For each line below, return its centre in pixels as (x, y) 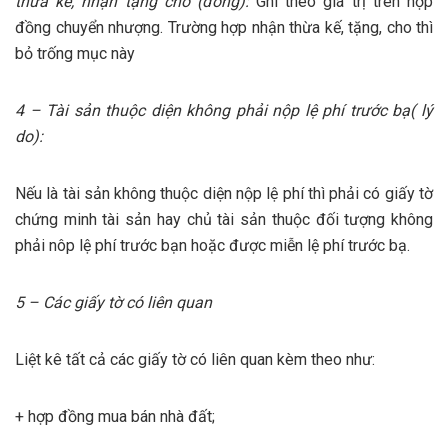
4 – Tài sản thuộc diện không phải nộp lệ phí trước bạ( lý (224, 110)
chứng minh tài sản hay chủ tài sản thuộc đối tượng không (224, 219)
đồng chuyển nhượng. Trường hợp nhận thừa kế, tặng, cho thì (224, 27)
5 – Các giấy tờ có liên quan (113, 302)
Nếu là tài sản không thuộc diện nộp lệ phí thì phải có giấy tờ (224, 193)
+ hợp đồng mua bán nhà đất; (115, 416)
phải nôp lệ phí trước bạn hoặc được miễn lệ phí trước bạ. (212, 245)
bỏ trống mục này (75, 53)
